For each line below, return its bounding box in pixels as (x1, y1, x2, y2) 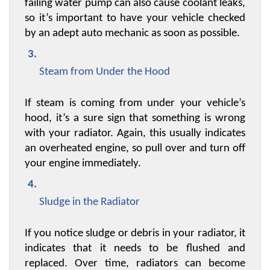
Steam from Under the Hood (39, 66, 170, 78)
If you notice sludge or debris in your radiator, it (25, 228, 245, 240)
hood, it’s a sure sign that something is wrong (25, 113, 245, 125)
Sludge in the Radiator (39, 196, 140, 209)
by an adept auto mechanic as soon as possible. (25, 28, 240, 40)
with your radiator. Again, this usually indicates (25, 128, 245, 140)
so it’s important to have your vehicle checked (25, 13, 245, 25)
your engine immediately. (25, 158, 141, 170)
